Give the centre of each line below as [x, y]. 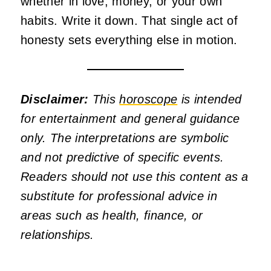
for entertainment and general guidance [130, 118]
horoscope [149, 99]
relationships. [57, 234]
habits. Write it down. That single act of [129, 20]
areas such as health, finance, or [112, 215]
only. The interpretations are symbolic [125, 138]
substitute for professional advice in [119, 196]
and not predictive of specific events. [122, 157]
